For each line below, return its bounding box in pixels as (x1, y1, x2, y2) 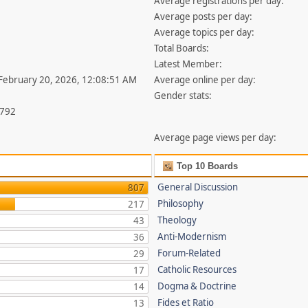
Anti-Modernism (157, 230, 227, 243)
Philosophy (157, 197, 204, 210)
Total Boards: (154, 42, 210, 54)
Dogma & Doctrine (157, 280, 237, 292)
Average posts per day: (154, 10, 253, 23)
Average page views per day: (154, 131, 277, 144)
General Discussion (157, 181, 239, 193)
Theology (157, 214, 197, 226)
